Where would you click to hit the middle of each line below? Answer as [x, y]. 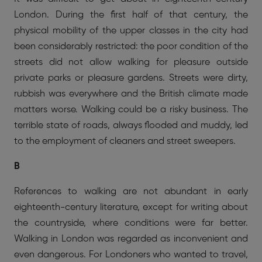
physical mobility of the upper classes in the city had [131, 31]
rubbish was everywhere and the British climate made [131, 94]
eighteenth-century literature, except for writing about [131, 207]
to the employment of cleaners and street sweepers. [125, 141]
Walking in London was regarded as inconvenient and [131, 239]
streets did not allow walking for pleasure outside [131, 62]
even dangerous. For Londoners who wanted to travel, [131, 255]
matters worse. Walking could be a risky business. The [131, 110]
